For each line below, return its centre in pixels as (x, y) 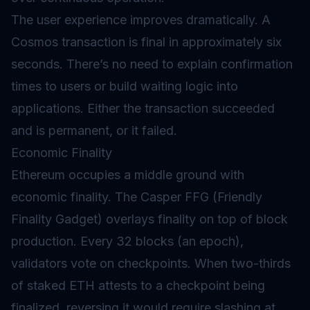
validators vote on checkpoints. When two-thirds (151, 263)
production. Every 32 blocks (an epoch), (127, 241)
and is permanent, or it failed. (94, 130)
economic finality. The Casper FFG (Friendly (137, 197)
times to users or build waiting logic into (125, 86)
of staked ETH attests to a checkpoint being (138, 285)
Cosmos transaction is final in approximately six (146, 42)
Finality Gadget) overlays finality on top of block (149, 219)
